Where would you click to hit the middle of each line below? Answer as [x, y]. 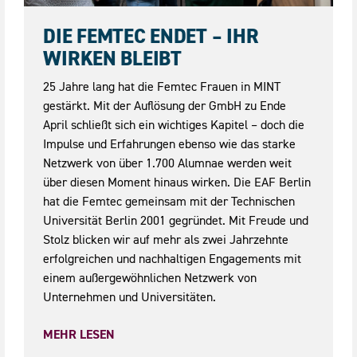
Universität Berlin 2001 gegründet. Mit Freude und [176, 220]
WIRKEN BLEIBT [112, 59]
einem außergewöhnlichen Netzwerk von [150, 277]
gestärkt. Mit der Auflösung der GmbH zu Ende [165, 105]
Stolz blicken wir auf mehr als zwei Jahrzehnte [166, 239]
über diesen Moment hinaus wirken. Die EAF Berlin [177, 181]
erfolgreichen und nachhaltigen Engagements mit [173, 258]
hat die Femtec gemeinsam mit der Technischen [169, 200]
